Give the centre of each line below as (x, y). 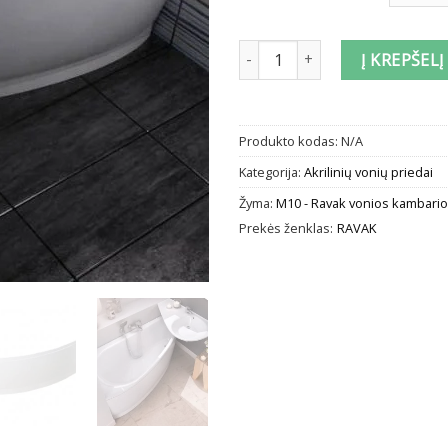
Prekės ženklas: (286, 227)
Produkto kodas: (290, 140)
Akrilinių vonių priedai (368, 171)
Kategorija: (271, 171)
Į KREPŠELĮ (402, 59)
